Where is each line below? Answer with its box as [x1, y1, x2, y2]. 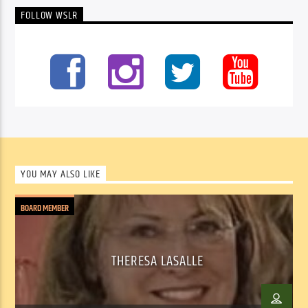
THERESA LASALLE [111, 250, 204, 273]
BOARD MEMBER [21, 201, 69, 216]
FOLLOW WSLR [21, 6, 78, 24]
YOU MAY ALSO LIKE [21, 166, 101, 184]
